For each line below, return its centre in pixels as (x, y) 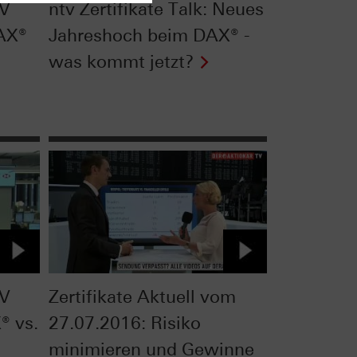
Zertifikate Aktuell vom (142, 297)
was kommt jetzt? (121, 61)
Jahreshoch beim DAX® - (149, 35)
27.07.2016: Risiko (124, 324)
